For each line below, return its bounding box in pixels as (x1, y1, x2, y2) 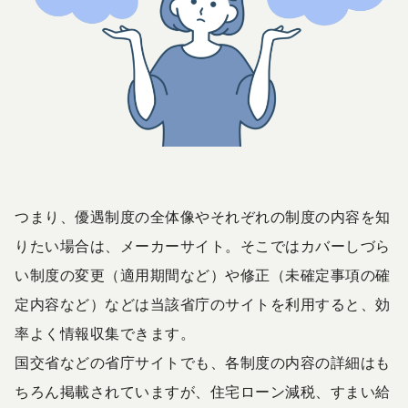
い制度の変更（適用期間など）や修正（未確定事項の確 (15, 268, 391, 284)
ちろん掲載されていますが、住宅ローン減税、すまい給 (15, 384, 391, 401)
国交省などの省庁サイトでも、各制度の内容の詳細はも (15, 355, 391, 372)
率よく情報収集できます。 (15, 326, 195, 342)
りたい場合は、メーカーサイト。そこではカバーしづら (15, 239, 391, 255)
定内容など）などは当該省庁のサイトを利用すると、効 (15, 297, 391, 313)
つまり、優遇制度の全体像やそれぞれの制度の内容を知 (15, 209, 391, 226)
